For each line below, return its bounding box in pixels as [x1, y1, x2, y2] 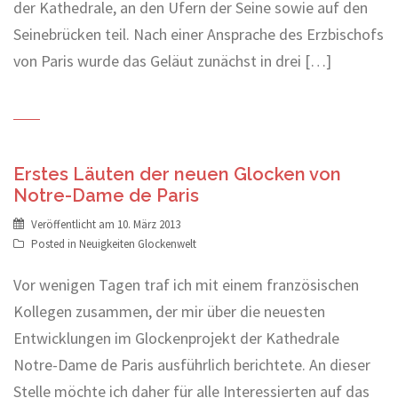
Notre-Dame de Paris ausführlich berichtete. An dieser [13, 354, 370, 376]
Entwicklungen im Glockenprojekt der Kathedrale [13, 328, 339, 349]
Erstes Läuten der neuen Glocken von [13, 163, 341, 186]
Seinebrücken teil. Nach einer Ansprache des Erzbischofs [13, 24, 384, 45]
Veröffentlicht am [31, 217, 117, 233]
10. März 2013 [117, 217, 180, 233]
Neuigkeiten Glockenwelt [79, 236, 196, 252]
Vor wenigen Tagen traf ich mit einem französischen [13, 275, 359, 296]
